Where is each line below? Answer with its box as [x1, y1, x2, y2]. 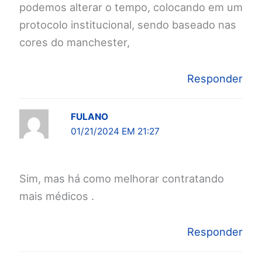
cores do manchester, [19, 36, 130, 49]
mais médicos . [19, 189, 94, 202]
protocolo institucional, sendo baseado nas [19, 18, 236, 32]
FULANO [71, 111, 109, 122]
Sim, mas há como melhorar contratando [19, 171, 224, 185]
